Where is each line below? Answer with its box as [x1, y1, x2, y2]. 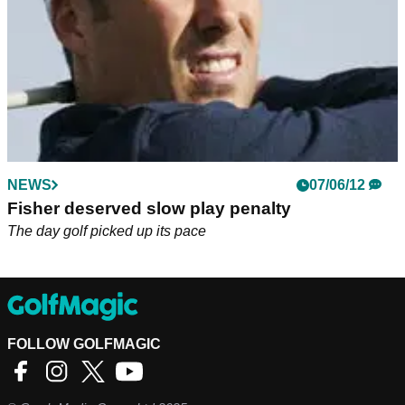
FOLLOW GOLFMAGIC [7, 335, 161, 352]
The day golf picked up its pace [7, 222, 206, 239]
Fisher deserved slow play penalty [7, 198, 291, 218]
